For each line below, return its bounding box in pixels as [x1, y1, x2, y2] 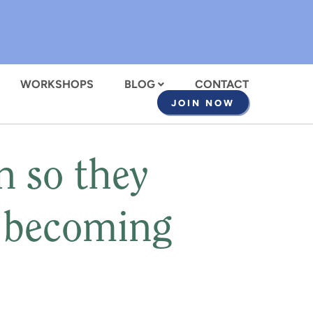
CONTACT [195, 78, 249, 91]
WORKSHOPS [20, 78, 94, 91]
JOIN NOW [171, 98, 235, 108]
